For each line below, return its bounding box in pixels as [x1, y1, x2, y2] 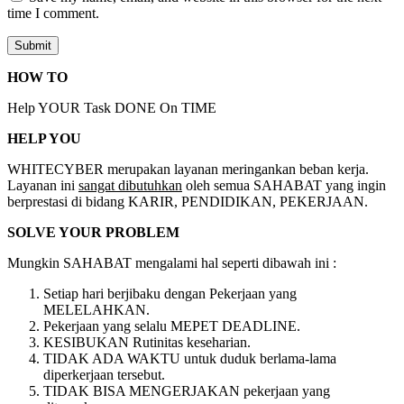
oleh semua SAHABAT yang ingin [182, 178, 386, 194]
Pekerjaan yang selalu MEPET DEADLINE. [43, 318, 304, 335]
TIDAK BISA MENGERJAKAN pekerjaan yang [43, 383, 330, 399]
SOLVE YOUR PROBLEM [7, 225, 179, 241]
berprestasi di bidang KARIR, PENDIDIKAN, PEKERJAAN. [7, 194, 368, 210]
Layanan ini [7, 178, 78, 194]
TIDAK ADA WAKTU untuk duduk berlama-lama [43, 351, 336, 367]
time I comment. [7, 5, 99, 22]
